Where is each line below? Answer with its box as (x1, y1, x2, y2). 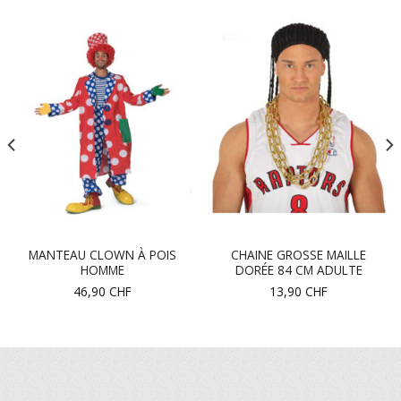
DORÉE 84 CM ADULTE (235, 261, 363, 279)
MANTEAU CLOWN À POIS (29, 246, 176, 264)
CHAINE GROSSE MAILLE (231, 246, 366, 264)
